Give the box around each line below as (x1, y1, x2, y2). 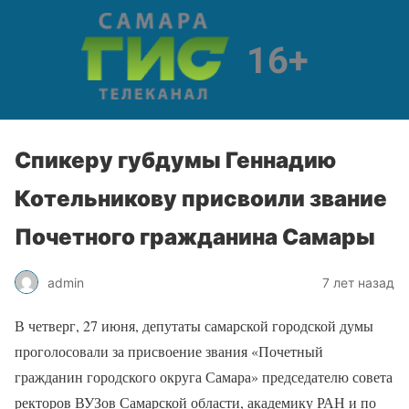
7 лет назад (322, 274, 394, 290)
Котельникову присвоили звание (15, 185, 387, 212)
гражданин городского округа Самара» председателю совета (15, 367, 393, 386)
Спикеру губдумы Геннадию (15, 147, 336, 173)
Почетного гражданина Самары (15, 224, 375, 250)
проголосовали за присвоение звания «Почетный (15, 341, 323, 361)
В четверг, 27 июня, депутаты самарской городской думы (15, 316, 373, 335)
